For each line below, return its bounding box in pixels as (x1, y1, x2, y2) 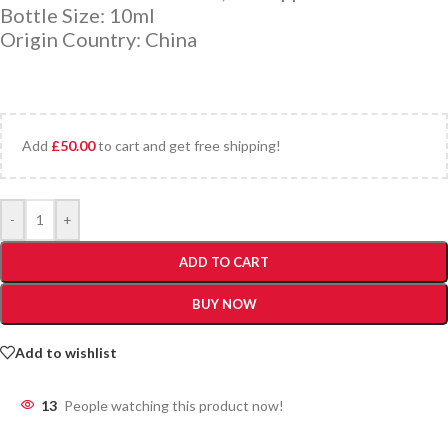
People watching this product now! (64, 397, 284, 415)
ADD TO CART (179, 254, 269, 271)
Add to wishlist (15, 343, 117, 361)
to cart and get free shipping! (95, 137, 281, 155)
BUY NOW (191, 296, 257, 313)
